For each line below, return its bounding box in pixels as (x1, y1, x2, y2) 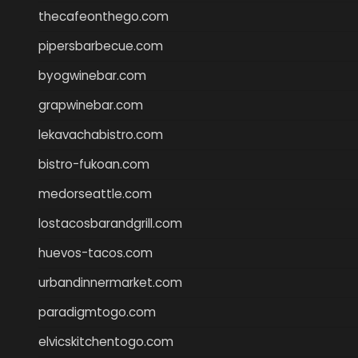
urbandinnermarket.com (38, 273, 182, 291)
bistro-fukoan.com (38, 155, 149, 173)
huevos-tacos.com (38, 244, 153, 261)
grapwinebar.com (38, 96, 143, 113)
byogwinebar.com (38, 66, 146, 84)
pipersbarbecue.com (38, 37, 163, 54)
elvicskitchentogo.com (38, 332, 173, 350)
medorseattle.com (38, 185, 152, 202)
